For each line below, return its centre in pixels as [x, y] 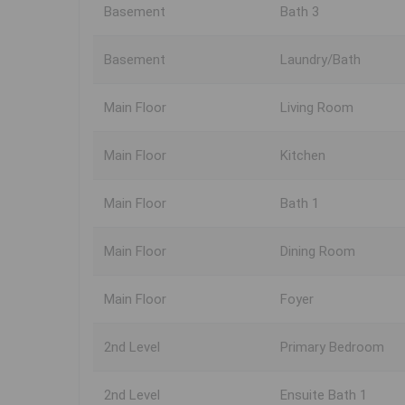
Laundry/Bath [320, 60]
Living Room [317, 108]
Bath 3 [300, 12]
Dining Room [318, 252]
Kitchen [303, 156]
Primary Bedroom [332, 348]
